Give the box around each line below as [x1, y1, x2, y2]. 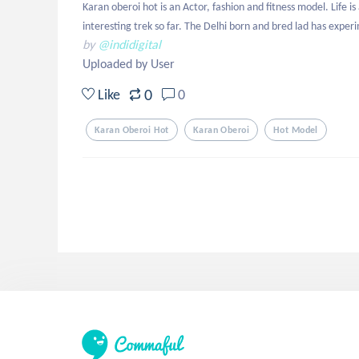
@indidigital [98, 37, 161, 52]
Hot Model [273, 124, 318, 135]
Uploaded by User [83, 56, 175, 71]
